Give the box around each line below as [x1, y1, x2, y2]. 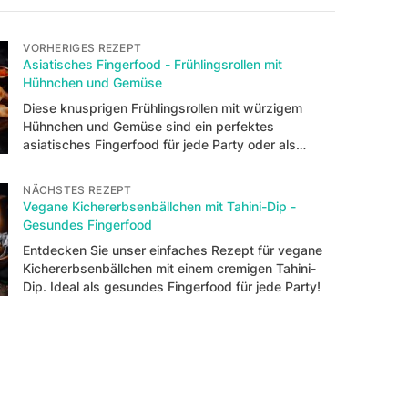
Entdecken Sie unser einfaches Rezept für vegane [23, 241, 323, 258]
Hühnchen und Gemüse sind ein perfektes [23, 117, 275, 134]
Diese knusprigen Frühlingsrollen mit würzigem [23, 99, 303, 116]
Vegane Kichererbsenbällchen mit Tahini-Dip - [23, 198, 297, 214]
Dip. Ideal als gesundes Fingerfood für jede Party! [23, 278, 321, 294]
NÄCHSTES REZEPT [23, 182, 132, 197]
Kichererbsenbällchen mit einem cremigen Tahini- [23, 260, 317, 276]
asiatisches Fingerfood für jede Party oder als [23, 136, 297, 152]
